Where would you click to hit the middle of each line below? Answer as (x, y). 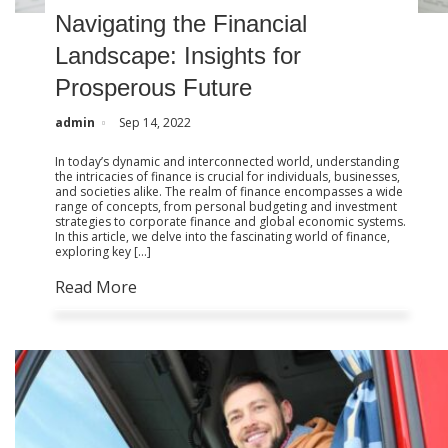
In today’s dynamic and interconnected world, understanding (227, 161)
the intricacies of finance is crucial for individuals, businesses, (228, 176)
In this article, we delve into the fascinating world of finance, (223, 236)
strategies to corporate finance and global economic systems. (231, 221)
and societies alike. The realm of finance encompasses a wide (229, 191)
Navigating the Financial (181, 23)
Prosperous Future (154, 87)
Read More (96, 286)
